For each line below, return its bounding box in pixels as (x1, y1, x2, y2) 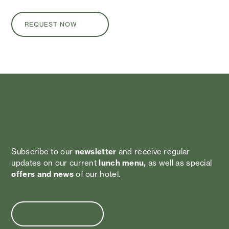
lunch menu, (99, 158, 146, 168)
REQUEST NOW (25, 20, 78, 28)
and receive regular (116, 147, 190, 156)
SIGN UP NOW (25, 210, 73, 218)
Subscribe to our (11, 147, 75, 156)
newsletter (75, 147, 117, 156)
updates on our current (11, 158, 99, 168)
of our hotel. (73, 169, 121, 179)
